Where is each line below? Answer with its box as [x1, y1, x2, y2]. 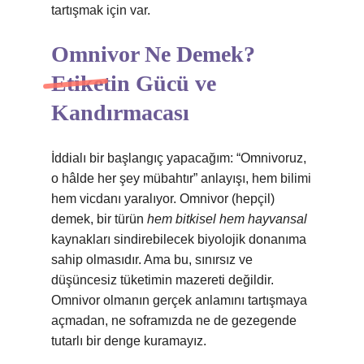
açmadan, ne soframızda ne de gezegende [51, 314, 297, 327]
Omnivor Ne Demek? [51, 41, 255, 67]
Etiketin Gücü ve [51, 71, 216, 96]
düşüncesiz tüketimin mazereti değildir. [51, 273, 274, 287]
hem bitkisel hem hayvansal [147, 212, 307, 226]
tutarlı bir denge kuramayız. [51, 334, 206, 348]
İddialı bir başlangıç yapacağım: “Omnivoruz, [51, 151, 306, 165]
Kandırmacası [51, 100, 189, 125]
